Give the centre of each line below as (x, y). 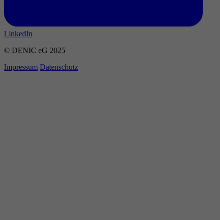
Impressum (21, 67)
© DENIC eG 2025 (35, 50)
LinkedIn (18, 33)
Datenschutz (59, 67)
